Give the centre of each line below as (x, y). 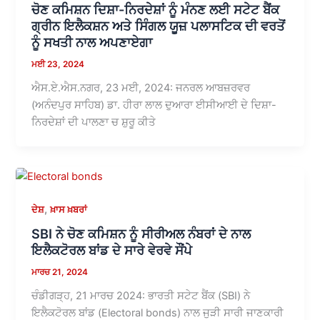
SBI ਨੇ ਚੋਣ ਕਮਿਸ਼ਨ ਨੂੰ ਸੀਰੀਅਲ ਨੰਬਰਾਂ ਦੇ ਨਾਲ (141, 234)
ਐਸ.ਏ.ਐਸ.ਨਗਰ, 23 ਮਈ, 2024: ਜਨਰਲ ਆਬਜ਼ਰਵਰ (141, 87)
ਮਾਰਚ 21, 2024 (60, 272)
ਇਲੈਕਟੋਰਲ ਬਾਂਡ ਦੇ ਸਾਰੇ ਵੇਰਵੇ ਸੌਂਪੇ (112, 250)
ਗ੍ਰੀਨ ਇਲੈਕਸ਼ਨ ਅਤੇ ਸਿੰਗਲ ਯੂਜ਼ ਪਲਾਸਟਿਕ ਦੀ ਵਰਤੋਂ (159, 25)
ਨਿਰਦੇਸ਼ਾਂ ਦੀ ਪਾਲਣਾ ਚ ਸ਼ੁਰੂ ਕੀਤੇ (94, 122)
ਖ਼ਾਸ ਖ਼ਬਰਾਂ (69, 209)
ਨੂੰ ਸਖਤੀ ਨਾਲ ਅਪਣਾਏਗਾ (92, 42)
